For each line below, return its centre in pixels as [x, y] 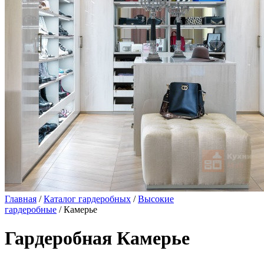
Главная [21, 199]
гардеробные [31, 209]
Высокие [156, 199]
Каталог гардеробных [87, 199]
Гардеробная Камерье [97, 238]
